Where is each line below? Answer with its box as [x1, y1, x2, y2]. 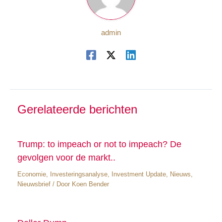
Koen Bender [71, 180, 109, 188]
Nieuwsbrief [17, 180, 51, 188]
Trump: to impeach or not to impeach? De [17, 138, 181, 149]
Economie [17, 170, 46, 178]
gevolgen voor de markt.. [17, 152, 115, 163]
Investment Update [111, 170, 166, 178]
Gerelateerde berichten [17, 103, 137, 116]
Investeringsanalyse [50, 170, 108, 178]
